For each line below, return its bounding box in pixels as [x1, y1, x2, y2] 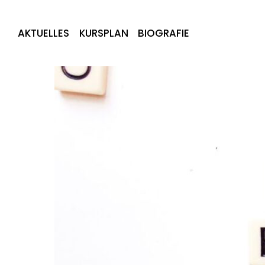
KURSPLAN [79, 26, 128, 41]
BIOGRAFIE [138, 26, 190, 41]
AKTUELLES [18, 26, 69, 41]
